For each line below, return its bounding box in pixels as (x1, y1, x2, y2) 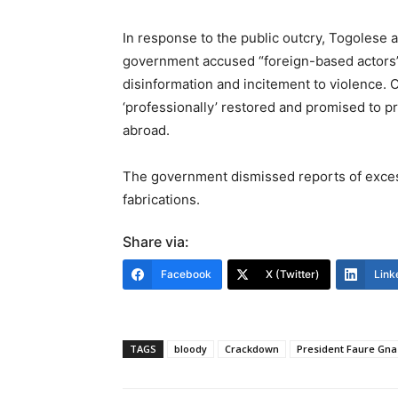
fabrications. (123, 191, 200, 209)
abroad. (123, 122, 170, 139)
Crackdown (225, 342, 279, 356)
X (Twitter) (266, 267, 320, 282)
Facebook (161, 267, 211, 282)
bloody (174, 342, 207, 356)
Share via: (123, 233, 189, 251)
